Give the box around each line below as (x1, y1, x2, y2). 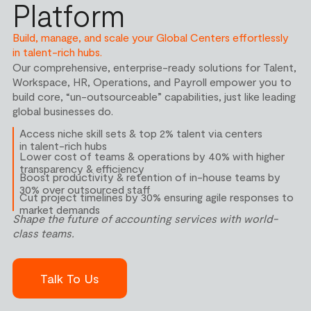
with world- (216, 212, 278, 226)
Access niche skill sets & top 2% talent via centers (19, 126, 263, 140)
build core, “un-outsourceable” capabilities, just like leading (12, 90, 296, 103)
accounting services (114, 212, 217, 226)
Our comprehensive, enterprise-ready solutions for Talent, (12, 60, 296, 74)
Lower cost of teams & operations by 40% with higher (19, 149, 285, 163)
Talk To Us (40, 270, 99, 286)
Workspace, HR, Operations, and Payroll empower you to (12, 75, 292, 89)
